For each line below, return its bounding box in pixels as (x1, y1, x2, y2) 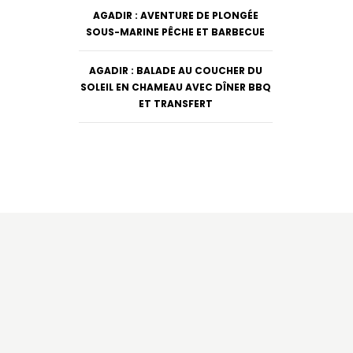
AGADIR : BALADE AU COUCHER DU (88, 63, 262, 77)
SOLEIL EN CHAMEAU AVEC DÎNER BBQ (80, 80, 271, 94)
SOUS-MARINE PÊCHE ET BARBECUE (86, 24, 266, 39)
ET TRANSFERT (138, 96, 213, 110)
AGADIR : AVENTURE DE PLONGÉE (92, 8, 258, 22)
